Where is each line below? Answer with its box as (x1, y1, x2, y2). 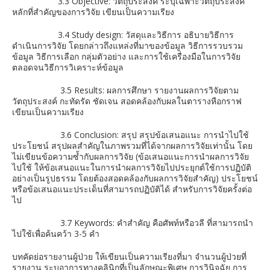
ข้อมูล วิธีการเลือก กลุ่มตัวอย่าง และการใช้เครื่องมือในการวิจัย (12, 51, 240, 62)
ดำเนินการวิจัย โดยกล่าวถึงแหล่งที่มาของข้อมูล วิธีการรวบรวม (12, 40, 243, 51)
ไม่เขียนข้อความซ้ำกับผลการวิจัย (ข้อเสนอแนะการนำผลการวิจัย (12, 151, 249, 162)
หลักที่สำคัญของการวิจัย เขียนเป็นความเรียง (12, 6, 181, 17)
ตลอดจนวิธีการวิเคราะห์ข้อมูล (12, 61, 124, 73)
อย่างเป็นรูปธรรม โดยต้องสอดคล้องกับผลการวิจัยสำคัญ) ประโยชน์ (12, 172, 258, 184)
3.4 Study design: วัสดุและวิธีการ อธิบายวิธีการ (12, 29, 234, 40)
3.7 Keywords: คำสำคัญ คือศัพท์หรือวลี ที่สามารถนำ (12, 217, 253, 228)
